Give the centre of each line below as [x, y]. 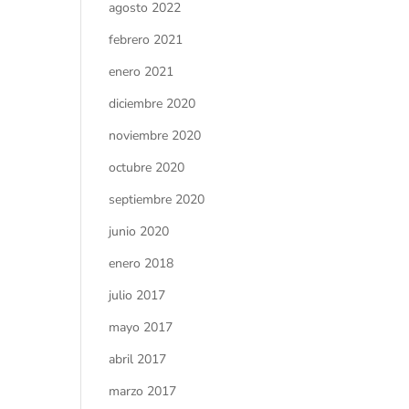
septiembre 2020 [157, 199]
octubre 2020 [147, 167]
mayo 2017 [141, 327]
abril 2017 [138, 359]
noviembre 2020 [155, 135]
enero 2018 [142, 263]
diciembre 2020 [152, 103]
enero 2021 [142, 71]
